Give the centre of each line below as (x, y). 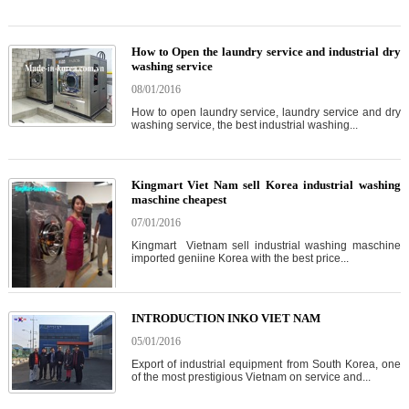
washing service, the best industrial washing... (244, 125)
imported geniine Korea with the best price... (240, 258)
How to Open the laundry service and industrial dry (266, 51)
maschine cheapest (178, 199)
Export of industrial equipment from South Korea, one (266, 364)
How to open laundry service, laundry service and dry (266, 112)
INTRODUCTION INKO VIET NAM (225, 318)
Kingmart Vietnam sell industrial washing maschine (266, 245)
